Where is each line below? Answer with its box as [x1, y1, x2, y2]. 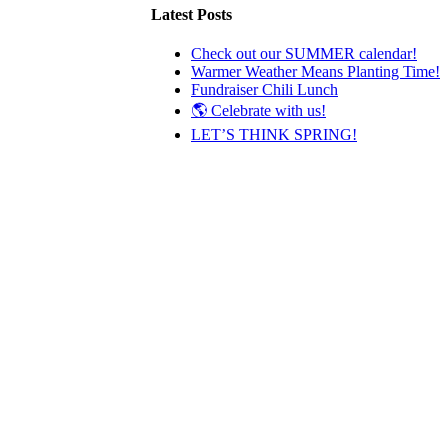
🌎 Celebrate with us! [191, 102, 326, 120]
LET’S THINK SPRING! [191, 126, 357, 144]
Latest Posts [151, 6, 232, 24]
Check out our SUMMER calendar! [191, 45, 417, 63]
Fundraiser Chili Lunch [191, 81, 338, 99]
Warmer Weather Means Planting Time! [191, 63, 440, 81]
